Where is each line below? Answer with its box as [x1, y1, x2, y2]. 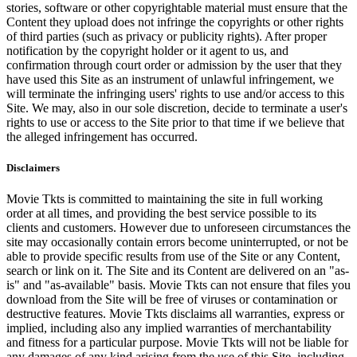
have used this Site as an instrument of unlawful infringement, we [6, 73, 334, 87]
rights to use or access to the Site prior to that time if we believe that [6, 116, 344, 130]
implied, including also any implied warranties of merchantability [6, 321, 331, 335]
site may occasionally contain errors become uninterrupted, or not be [6, 235, 348, 249]
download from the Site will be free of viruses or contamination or [6, 292, 337, 307]
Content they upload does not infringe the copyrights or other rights [6, 15, 343, 29]
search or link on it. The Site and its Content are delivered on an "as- [6, 264, 349, 278]
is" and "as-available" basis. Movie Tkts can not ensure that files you [6, 278, 351, 292]
